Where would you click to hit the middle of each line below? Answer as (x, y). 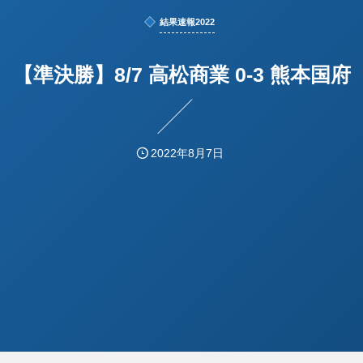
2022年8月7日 (188, 153)
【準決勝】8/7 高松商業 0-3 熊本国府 (181, 74)
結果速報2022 (187, 21)
